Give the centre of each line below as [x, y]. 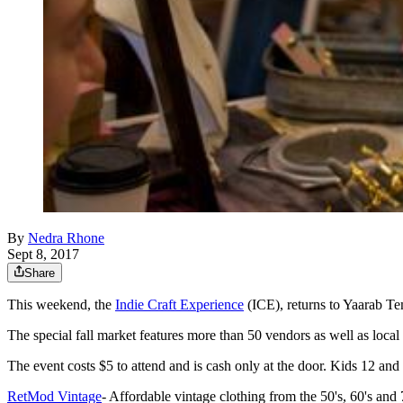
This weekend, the [61, 305]
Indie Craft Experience [179, 305]
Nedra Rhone [66, 238]
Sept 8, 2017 [43, 255]
